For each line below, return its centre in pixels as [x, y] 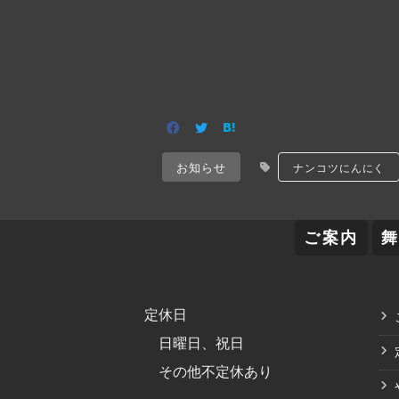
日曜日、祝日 [194, 343]
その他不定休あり [208, 371]
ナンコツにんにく [339, 167]
